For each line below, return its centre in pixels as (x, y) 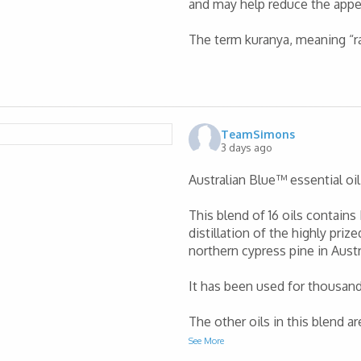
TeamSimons (258, 134)
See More (206, 341)
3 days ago (247, 147)
